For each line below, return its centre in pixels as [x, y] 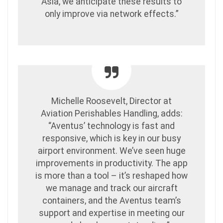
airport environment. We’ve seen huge [111, 151]
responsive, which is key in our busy [111, 139]
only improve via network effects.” [111, 14]
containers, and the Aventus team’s [111, 201]
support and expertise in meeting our [111, 213]
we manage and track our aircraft [111, 188]
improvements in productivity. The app [111, 164]
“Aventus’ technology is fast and [111, 126]
